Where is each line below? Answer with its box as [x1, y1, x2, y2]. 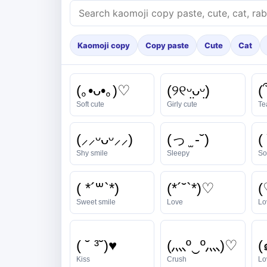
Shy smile [76, 148, 108, 157]
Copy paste [145, 41, 189, 50]
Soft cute [76, 100, 104, 108]
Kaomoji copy [77, 41, 130, 50]
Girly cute [167, 100, 198, 108]
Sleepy [167, 148, 190, 157]
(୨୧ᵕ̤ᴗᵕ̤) [167, 82, 210, 98]
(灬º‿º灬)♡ [167, 237, 238, 253]
